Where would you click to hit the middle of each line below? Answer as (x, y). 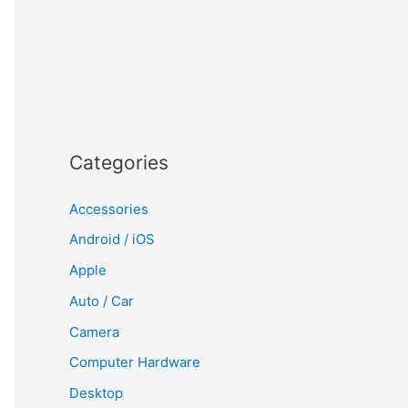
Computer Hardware (135, 362)
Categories (119, 162)
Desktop (96, 393)
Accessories (109, 209)
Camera (94, 331)
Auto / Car (102, 301)
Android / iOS (112, 240)
